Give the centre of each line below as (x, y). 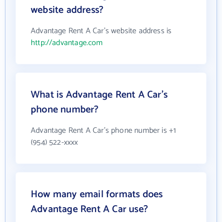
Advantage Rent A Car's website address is (101, 31)
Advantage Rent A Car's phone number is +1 (104, 131)
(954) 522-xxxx (55, 143)
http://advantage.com (67, 43)
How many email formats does (97, 195)
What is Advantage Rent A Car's (99, 95)
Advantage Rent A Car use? (89, 210)
